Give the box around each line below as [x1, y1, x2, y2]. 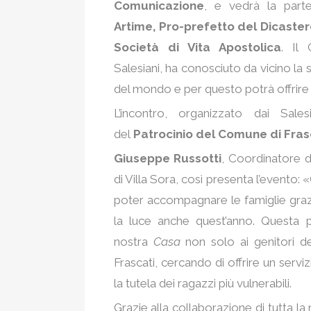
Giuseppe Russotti [113, 151, 222, 165]
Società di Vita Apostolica [113, 40, 282, 54]
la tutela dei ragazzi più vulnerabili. [113, 276, 292, 290]
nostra [113, 234, 153, 249]
